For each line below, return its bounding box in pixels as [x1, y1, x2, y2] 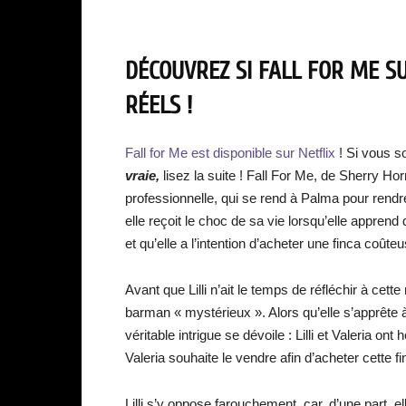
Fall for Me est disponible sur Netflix [125, 145, 339, 160]
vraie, [125, 168, 159, 183]
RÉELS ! [125, 92, 192, 120]
